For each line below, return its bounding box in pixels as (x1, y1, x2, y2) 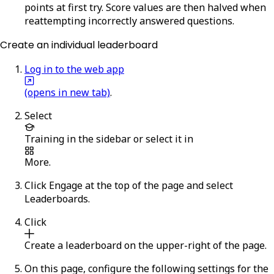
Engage (49, 178, 83, 192)
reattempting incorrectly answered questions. (24, 13, 234, 28)
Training (24, 131, 64, 146)
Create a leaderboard (24, 238, 122, 252)
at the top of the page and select (83, 178, 233, 192)
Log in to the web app (24, 62, 124, 76)
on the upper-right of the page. (122, 238, 267, 252)
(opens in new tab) (24, 85, 110, 99)
